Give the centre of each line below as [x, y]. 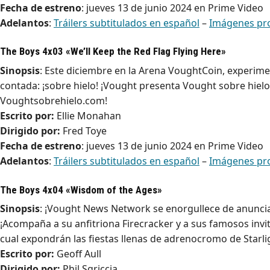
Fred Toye [83, 130]
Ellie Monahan [88, 115]
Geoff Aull [78, 254]
